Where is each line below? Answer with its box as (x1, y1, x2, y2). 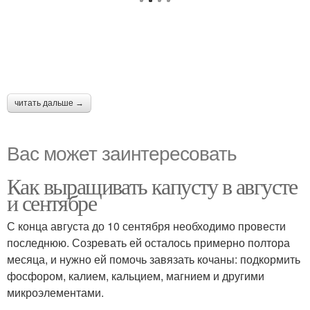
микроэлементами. (7, 284, 104, 300)
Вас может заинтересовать (7, 138, 237, 166)
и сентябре (7, 187, 96, 217)
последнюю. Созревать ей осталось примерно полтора (7, 234, 290, 250)
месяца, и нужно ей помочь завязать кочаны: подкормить (7, 250, 300, 267)
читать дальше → (15, 98, 84, 108)
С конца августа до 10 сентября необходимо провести (7, 217, 286, 234)
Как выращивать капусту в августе (7, 170, 298, 201)
